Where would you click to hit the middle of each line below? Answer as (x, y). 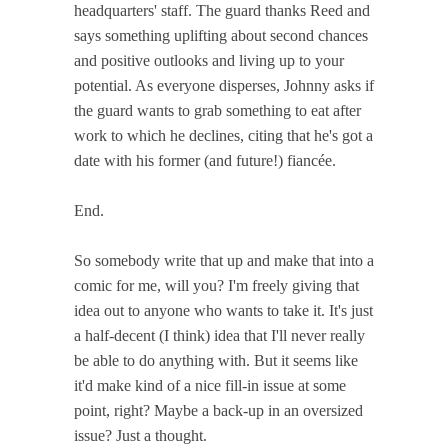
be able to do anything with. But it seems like (216, 361)
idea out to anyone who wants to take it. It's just (223, 311)
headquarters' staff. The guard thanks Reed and (222, 11)
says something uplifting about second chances (221, 36)
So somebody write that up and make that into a (224, 261)
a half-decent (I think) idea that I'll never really (219, 336)
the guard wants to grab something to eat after (217, 111)
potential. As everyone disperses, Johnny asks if (224, 86)
